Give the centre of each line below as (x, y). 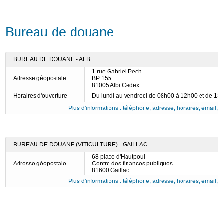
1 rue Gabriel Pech (117, 72)
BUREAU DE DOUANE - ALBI (52, 59)
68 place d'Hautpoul (118, 157)
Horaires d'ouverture (40, 96)
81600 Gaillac (110, 170)
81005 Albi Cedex (116, 85)
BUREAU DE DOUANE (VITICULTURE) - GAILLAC (80, 145)
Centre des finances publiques (132, 163)
